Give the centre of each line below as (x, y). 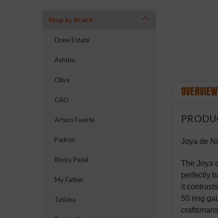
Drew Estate (72, 40)
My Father (69, 180)
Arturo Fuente (74, 120)
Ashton (65, 60)
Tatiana (65, 200)
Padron (65, 140)
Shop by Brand (70, 20)
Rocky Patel (71, 160)
